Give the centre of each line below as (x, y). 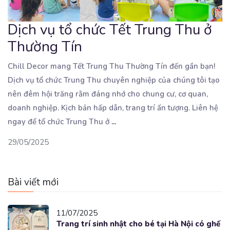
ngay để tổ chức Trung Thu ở (60, 121)
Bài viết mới (33, 182)
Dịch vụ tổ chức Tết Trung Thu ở (110, 30)
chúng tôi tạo (196, 80)
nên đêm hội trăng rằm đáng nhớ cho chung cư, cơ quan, (108, 94)
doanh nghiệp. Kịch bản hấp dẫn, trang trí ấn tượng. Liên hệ (113, 108)
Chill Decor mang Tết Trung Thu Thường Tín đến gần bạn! (111, 66)
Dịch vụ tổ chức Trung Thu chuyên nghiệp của (90, 80)
